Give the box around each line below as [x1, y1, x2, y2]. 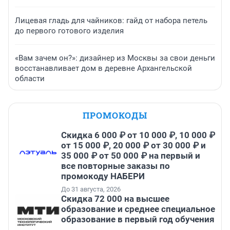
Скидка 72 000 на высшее [61, 194, 169, 204]
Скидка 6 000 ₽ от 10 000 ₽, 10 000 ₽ [61, 130, 215, 141]
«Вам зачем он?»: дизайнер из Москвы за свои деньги [15, 53, 215, 63]
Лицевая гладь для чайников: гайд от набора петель [15, 16, 207, 26]
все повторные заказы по [61, 161, 170, 171]
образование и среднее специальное [61, 204, 215, 215]
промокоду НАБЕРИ [61, 171, 145, 182]
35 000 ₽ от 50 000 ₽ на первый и [61, 150, 200, 161]
